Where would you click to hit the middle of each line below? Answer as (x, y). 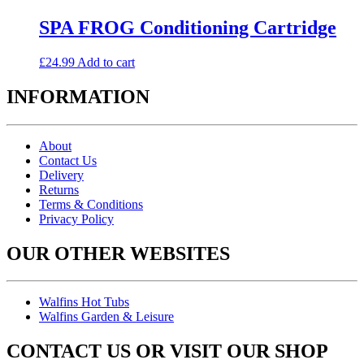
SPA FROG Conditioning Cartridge (188, 27)
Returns (59, 189)
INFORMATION (78, 96)
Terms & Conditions (91, 204)
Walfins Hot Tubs (84, 302)
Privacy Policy (76, 219)
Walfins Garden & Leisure (106, 317)
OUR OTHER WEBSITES (118, 253)
